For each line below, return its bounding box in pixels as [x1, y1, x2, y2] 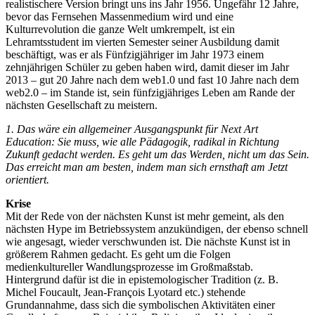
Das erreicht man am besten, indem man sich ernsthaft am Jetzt [6, 161, 288, 174]
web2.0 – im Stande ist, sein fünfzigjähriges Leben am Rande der [6, 86, 295, 99]
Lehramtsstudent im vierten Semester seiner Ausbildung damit [6, 36, 279, 49]
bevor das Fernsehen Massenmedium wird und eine [6, 11, 233, 23]
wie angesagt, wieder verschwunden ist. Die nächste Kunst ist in [6, 236, 290, 248]
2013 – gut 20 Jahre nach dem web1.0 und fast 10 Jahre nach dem [6, 74, 299, 86]
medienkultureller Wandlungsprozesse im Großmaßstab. [6, 261, 253, 274]
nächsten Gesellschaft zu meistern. [6, 99, 157, 112]
